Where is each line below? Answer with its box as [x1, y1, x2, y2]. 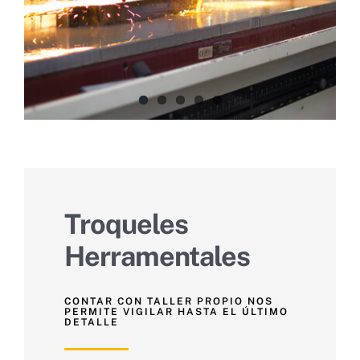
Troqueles [64, 207, 188, 240]
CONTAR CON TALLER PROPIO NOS [64, 295, 273, 307]
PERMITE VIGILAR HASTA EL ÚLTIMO [64, 305, 288, 317]
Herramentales [64, 239, 250, 272]
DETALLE [64, 316, 119, 328]
